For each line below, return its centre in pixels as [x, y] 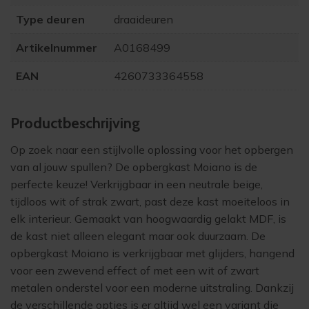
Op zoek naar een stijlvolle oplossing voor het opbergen [152, 150]
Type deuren [50, 20]
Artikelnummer [57, 48]
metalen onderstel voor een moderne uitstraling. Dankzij [152, 288]
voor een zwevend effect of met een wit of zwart [135, 271]
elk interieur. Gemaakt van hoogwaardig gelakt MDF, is [148, 219]
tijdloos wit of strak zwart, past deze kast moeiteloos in [150, 202]
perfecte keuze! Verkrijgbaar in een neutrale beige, [137, 185]
